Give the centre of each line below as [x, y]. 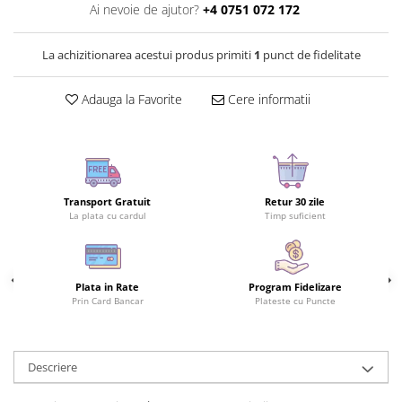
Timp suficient [295, 215]
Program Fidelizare [295, 286]
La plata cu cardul [107, 215]
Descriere [52, 367]
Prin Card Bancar [107, 300]
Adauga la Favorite [130, 99]
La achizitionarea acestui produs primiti [148, 54]
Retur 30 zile [295, 201]
